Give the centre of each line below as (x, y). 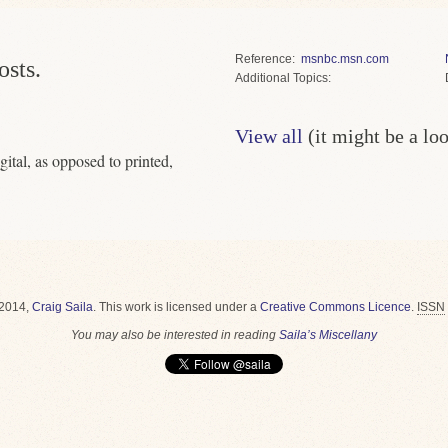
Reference (263, 59)
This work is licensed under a (179, 307)
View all (268, 136)
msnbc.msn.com (344, 59)
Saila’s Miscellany (328, 335)
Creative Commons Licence (335, 307)
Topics (310, 78)
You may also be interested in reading (175, 335)
